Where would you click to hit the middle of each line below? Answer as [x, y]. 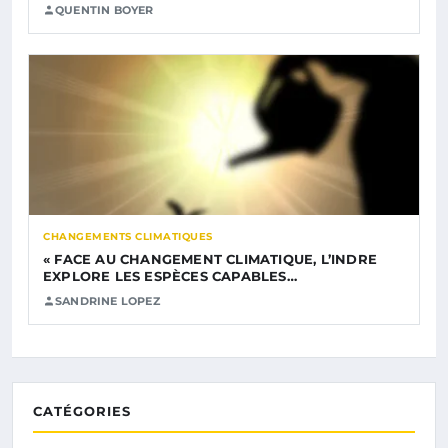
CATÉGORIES [82, 410]
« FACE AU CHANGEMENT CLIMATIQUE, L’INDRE [210, 258]
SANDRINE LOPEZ [107, 300]
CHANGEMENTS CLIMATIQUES [128, 236]
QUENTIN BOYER [104, 9]
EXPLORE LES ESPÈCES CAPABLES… [170, 275]
